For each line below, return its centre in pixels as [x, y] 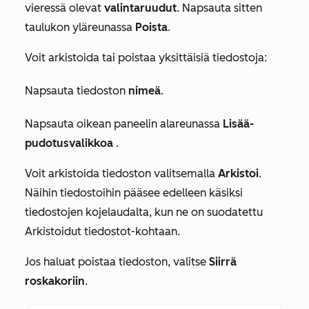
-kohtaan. [156, 231]
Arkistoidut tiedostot [78, 231]
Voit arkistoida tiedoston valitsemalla [120, 173]
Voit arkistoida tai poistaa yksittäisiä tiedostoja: [146, 58]
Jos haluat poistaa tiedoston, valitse [117, 262]
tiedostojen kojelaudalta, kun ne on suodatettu [144, 212]
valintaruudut [140, 8]
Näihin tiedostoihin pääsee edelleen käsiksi [134, 193]
